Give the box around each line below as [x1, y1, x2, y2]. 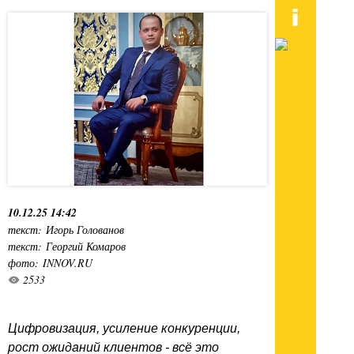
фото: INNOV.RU [8, 254, 92, 270]
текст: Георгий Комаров [8, 238, 126, 254]
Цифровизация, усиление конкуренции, [8, 321, 240, 335]
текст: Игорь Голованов [8, 221, 124, 237]
